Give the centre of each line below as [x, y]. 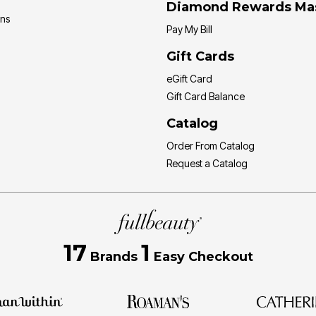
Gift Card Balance [206, 97]
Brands [114, 256]
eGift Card [189, 79]
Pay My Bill [189, 30]
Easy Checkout [201, 256]
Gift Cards [200, 57]
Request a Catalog [207, 164]
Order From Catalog [211, 146]
